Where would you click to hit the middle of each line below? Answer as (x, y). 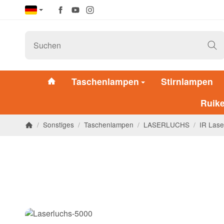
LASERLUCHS (166, 125)
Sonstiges (58, 125)
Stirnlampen (187, 81)
